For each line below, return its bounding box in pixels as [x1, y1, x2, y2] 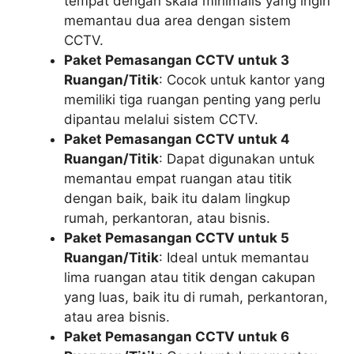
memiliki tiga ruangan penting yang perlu [64, 91, 321, 107]
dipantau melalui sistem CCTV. [64, 111, 258, 127]
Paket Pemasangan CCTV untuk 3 [64, 51, 289, 68]
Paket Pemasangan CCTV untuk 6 [64, 328, 289, 345]
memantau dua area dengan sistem [64, 12, 291, 28]
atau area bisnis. [64, 308, 170, 325]
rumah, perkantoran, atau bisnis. [64, 209, 270, 226]
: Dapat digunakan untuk [159, 150, 314, 167]
